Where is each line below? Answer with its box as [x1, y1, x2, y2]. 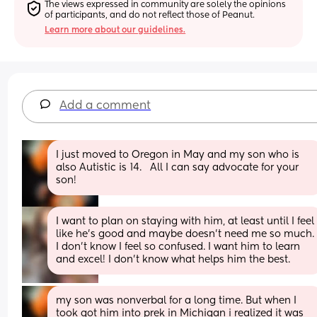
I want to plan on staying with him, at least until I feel [56, 216, 315, 226]
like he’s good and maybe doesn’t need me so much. [56, 229, 315, 239]
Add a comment [59, 100, 151, 112]
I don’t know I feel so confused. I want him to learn [56, 241, 301, 252]
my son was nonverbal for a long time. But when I [56, 295, 297, 306]
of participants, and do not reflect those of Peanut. [45, 11, 255, 20]
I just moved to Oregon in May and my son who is [56, 149, 300, 160]
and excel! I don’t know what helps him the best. [56, 254, 291, 265]
